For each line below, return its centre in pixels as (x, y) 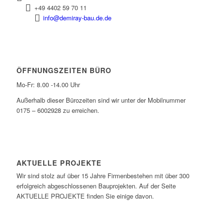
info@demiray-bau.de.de (77, 18)
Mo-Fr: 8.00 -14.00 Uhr (48, 85)
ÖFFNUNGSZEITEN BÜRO (64, 70)
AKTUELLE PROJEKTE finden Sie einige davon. (85, 196)
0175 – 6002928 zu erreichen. (58, 110)
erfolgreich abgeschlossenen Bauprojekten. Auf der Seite (96, 186)
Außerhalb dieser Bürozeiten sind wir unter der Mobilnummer (101, 100)
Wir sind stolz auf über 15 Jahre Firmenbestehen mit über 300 (103, 176)
